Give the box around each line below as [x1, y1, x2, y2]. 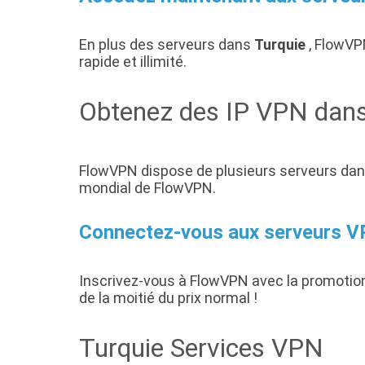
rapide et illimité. [79, 53, 187, 71]
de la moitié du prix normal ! [79, 289, 257, 307]
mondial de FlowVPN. [79, 179, 216, 197]
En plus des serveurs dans [79, 36, 254, 54]
